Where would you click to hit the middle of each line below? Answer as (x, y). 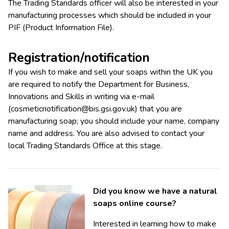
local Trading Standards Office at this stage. (85, 146)
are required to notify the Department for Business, (99, 85)
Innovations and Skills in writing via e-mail (81, 97)
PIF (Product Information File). (61, 28)
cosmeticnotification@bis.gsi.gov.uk (73, 109)
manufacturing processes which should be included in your (110, 16)
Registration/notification (79, 58)
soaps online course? (135, 204)
